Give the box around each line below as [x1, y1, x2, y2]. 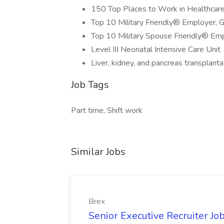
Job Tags [71, 78, 109, 91]
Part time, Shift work [71, 105, 142, 116]
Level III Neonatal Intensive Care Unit [91, 44, 220, 55]
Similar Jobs [71, 145, 125, 158]
